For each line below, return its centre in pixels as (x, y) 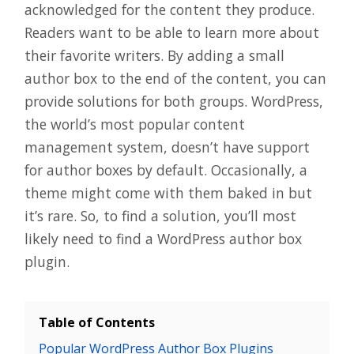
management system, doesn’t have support (167, 147)
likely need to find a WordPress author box (163, 239)
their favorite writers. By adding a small (154, 56)
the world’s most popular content (135, 124)
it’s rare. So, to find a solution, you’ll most (160, 216)
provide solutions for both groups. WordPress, (174, 102)
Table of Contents (97, 323)
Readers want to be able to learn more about (172, 33)
